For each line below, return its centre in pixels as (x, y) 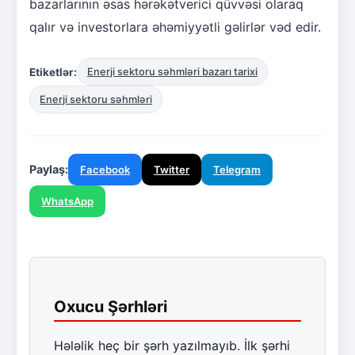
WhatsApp (67, 202)
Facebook (105, 170)
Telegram (237, 170)
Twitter (172, 170)
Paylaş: (49, 170)
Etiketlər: (53, 72)
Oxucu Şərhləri (111, 307)
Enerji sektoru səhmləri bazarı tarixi (172, 72)
